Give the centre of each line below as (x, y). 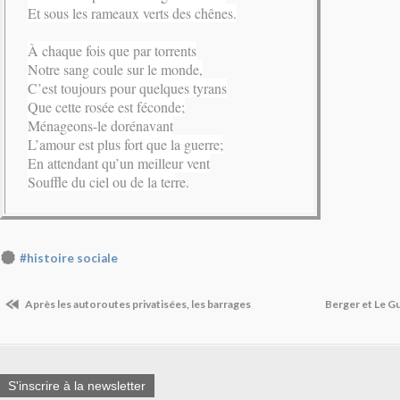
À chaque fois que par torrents (112, 51)
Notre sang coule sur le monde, (115, 70)
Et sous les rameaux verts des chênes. (132, 13)
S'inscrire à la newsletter (77, 385)
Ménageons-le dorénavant (100, 126)
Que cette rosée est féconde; (106, 107)
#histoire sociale (69, 258)
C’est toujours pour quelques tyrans (127, 88)
